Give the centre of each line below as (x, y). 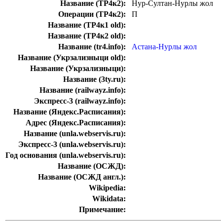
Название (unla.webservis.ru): (75, 134)
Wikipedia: (107, 188)
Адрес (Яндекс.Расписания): (76, 123)
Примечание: (102, 210)
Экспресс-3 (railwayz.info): (80, 101)
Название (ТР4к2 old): (87, 36)
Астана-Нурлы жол (164, 47)
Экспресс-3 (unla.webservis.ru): (72, 145)
